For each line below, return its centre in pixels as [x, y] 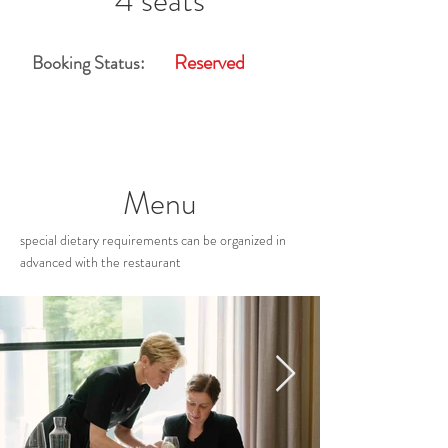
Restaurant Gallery [162, 286]
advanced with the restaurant [100, 262]
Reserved [209, 62]
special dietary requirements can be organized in [153, 240]
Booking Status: [88, 63]
